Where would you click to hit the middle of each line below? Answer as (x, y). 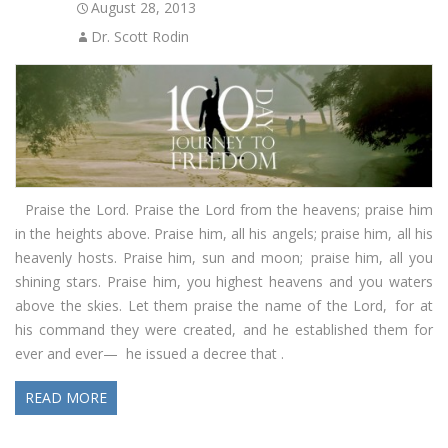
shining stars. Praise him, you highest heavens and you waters (224, 282)
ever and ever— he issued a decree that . (149, 354)
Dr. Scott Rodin (140, 36)
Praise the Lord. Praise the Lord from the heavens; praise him (224, 210)
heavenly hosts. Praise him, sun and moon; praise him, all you (224, 258)
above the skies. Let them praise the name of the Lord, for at (224, 306)
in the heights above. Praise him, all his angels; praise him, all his (224, 234)
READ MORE (66, 398)
